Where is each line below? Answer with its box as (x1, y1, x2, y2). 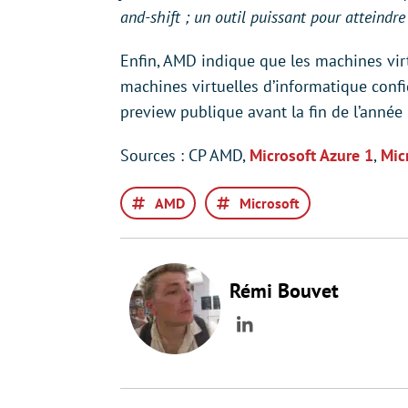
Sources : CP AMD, (120, 145, 250, 166)
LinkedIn (244, 324, 318, 350)
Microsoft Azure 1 (250, 145, 373, 166)
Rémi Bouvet (229, 278, 339, 303)
